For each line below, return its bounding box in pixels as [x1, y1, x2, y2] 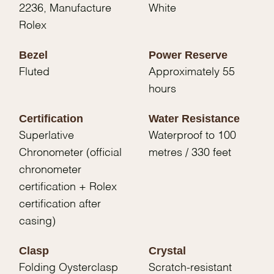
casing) [19, 216, 56, 228]
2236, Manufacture [19, 3, 112, 15]
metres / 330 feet [149, 147, 232, 159]
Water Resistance [149, 113, 240, 125]
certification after [19, 199, 102, 210]
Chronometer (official [19, 147, 122, 159]
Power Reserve [149, 49, 228, 62]
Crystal [149, 245, 187, 257]
